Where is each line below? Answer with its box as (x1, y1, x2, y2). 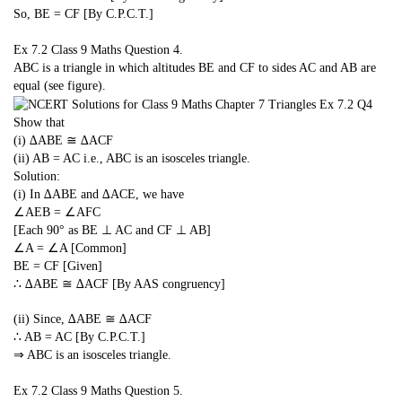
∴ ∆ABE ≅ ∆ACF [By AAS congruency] (13, 276, 225, 291)
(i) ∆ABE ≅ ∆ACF (13, 133, 113, 147)
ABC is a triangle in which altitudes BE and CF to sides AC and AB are (13, 60, 376, 74)
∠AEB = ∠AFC (13, 205, 100, 219)
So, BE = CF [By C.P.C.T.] (13, 7, 153, 22)
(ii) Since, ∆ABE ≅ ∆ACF (13, 312, 152, 327)
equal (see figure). (13, 78, 106, 92)
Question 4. (125, 42, 183, 57)
